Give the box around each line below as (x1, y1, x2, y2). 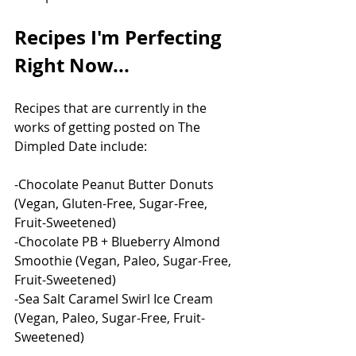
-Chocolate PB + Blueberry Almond (14, 232, 223, 250)
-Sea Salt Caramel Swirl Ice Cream (14, 289, 216, 308)
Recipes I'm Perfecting (14, 23, 226, 51)
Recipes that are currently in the (14, 99, 210, 117)
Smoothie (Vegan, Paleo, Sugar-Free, (14, 251, 234, 269)
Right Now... (14, 51, 130, 79)
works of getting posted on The (14, 118, 203, 136)
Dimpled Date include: (14, 137, 147, 155)
